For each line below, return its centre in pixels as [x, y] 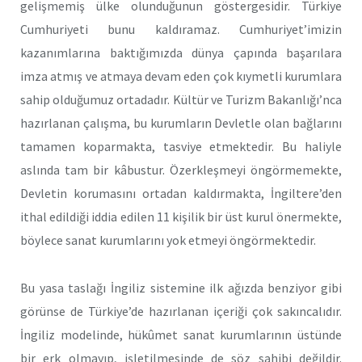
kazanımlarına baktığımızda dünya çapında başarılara [181, 53]
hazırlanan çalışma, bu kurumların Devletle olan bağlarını [181, 123]
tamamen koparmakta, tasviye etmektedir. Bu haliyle [181, 147]
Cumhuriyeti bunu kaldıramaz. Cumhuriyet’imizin [181, 29]
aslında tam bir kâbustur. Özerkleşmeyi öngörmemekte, [181, 170]
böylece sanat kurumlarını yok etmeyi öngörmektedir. [168, 240]
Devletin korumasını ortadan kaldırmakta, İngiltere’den [181, 194]
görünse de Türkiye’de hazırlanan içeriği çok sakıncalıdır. [181, 311]
